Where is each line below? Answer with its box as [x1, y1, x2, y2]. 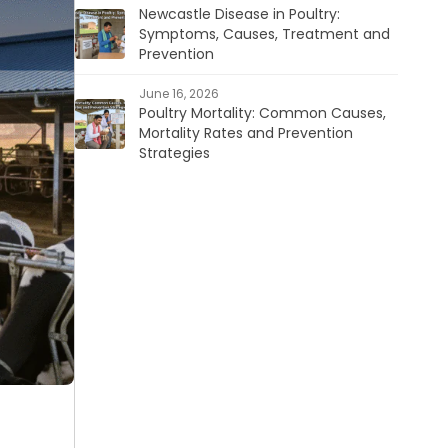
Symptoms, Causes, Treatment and [138, 24, 390, 44]
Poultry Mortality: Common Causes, [138, 103, 386, 123]
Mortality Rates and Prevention [138, 123, 353, 143]
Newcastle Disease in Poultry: [138, 4, 340, 24]
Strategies [138, 143, 210, 163]
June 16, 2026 [138, 85, 219, 102]
